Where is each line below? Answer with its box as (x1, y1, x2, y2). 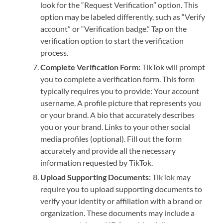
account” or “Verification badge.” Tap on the (40, 24, 187, 34)
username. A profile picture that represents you (40, 98, 202, 108)
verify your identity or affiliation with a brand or (40, 196, 203, 206)
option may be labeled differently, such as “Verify (40, 12, 206, 22)
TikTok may (151, 172, 191, 182)
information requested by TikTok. (40, 158, 153, 168)
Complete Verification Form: (40, 62, 141, 72)
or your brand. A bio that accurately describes (40, 110, 195, 120)
